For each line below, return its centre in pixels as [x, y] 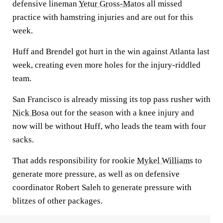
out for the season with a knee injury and [121, 113]
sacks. [23, 140]
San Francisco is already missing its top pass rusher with [111, 99]
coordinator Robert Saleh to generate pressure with [102, 187]
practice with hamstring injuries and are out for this [103, 17]
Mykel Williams [165, 161]
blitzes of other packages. [57, 201]
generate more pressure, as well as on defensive [96, 174]
